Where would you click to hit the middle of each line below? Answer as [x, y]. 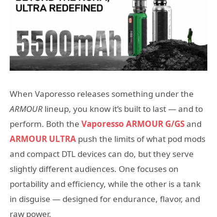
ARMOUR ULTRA [43, 139]
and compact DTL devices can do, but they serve [102, 154]
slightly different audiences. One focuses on [94, 169]
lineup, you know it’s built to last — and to [123, 109]
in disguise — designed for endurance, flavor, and [105, 199]
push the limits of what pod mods [141, 139]
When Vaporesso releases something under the [102, 94]
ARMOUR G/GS [154, 124]
